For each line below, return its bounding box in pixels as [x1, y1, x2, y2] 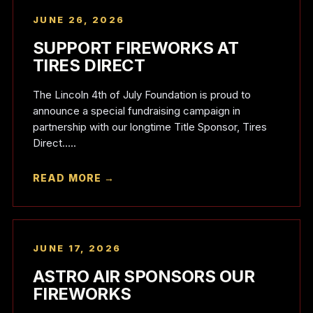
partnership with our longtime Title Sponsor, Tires [32, 120, 267, 133]
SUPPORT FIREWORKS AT [32, 38, 239, 58]
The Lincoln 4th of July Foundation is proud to [32, 88, 251, 101]
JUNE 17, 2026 [32, 242, 122, 254]
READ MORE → [32, 172, 115, 184]
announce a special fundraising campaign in [32, 104, 240, 117]
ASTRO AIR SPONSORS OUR [32, 266, 255, 286]
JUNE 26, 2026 [32, 14, 125, 25]
